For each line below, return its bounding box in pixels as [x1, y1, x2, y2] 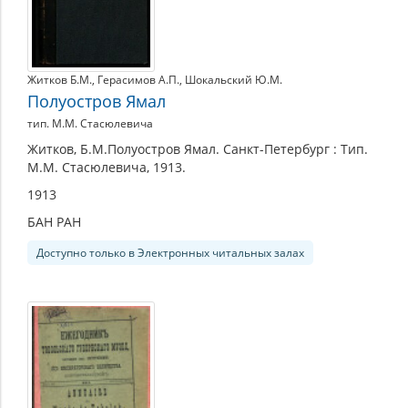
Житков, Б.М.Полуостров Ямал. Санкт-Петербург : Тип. [27, 140, 368, 158]
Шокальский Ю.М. [185, 72, 282, 88]
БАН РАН [27, 213, 81, 231]
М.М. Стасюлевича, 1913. [27, 158, 186, 177]
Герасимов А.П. [97, 72, 179, 88]
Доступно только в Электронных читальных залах [36, 245, 304, 261]
